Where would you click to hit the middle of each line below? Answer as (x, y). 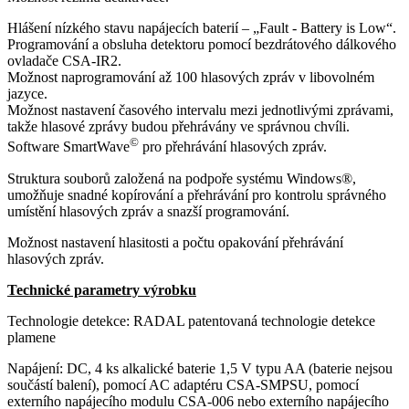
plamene (31, 337)
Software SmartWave (68, 147)
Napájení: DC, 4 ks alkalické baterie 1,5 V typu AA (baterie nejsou (200, 368)
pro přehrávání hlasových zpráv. (233, 147)
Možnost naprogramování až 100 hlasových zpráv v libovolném (191, 78)
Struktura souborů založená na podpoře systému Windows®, (182, 178)
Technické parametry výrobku (102, 289)
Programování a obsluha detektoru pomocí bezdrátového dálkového (202, 45)
